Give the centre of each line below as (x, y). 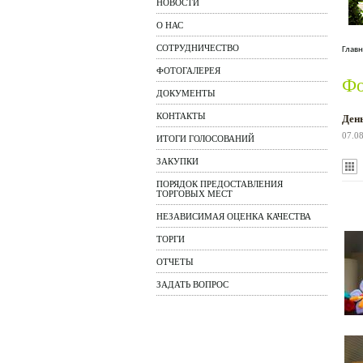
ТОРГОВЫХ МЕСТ (194, 194)
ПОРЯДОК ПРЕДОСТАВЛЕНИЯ (220, 184)
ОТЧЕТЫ (175, 262)
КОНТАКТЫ (181, 116)
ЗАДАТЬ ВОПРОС (192, 284)
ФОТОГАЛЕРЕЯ (188, 70)
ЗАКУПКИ (177, 161)
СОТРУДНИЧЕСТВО (198, 48)
